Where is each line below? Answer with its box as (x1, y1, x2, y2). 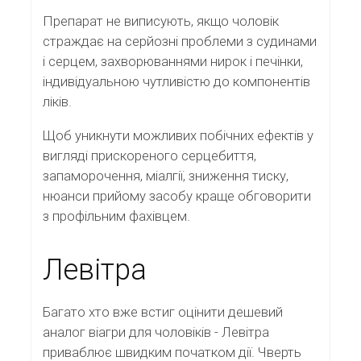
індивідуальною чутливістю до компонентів (43, 73, 310, 90)
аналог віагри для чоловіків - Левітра (43, 323, 269, 340)
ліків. (43, 93, 72, 110)
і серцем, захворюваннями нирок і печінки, (43, 53, 303, 70)
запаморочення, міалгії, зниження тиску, (43, 168, 288, 185)
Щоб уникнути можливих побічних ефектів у (43, 127, 313, 144)
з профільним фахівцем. (43, 208, 190, 225)
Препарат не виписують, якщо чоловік (43, 13, 279, 30)
